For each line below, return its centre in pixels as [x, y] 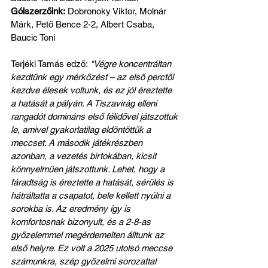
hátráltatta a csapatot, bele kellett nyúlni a [92, 196]
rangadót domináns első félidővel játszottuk [95, 117]
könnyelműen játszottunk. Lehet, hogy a [89, 169]
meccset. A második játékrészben [78, 143]
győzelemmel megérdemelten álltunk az [89, 235]
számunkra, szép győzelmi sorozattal [85, 261]
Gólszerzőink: [38, 11]
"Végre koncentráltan [131, 64]
